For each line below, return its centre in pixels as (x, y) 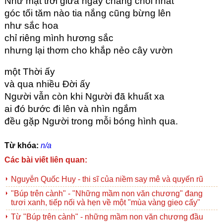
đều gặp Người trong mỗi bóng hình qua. (91, 121)
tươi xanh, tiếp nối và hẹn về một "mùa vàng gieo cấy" (105, 203)
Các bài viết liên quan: (46, 160)
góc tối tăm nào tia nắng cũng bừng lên (87, 13)
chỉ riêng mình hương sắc (59, 38)
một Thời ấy (29, 72)
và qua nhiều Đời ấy (47, 84)
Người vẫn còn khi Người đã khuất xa (84, 97)
